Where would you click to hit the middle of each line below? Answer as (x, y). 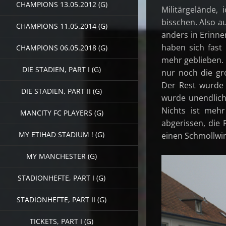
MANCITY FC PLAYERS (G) (62, 112)
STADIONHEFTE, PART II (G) (62, 199)
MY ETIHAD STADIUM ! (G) (62, 134)
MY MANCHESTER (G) (62, 156)
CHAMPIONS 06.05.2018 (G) (62, 47)
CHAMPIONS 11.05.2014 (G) (62, 26)
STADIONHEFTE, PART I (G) (62, 178)
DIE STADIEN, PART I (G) (62, 69)
